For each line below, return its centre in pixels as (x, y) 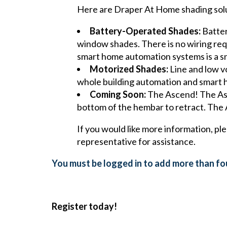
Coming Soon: (118, 94)
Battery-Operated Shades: (145, 31)
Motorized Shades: (129, 69)
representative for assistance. (136, 141)
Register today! (84, 206)
